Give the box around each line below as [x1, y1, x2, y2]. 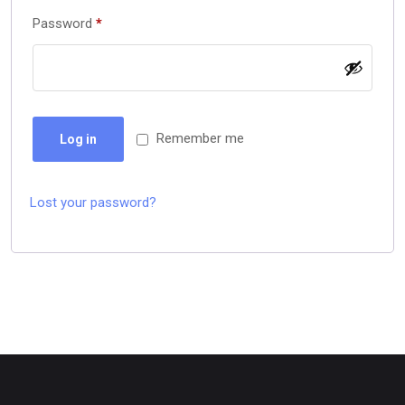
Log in [60, 132, 97, 146]
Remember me [156, 130, 244, 146]
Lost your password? [30, 193, 156, 211]
